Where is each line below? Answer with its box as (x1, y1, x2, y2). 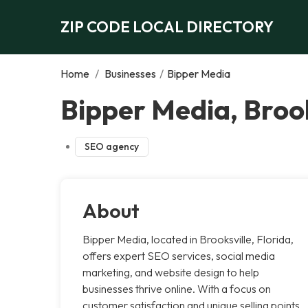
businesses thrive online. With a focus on (82, 281, 271, 296)
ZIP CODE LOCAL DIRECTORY (60, 16, 274, 36)
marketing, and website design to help (82, 265, 259, 279)
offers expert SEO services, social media (82, 248, 275, 263)
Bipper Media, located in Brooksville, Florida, (82, 232, 294, 246)
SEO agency (84, 140, 139, 153)
